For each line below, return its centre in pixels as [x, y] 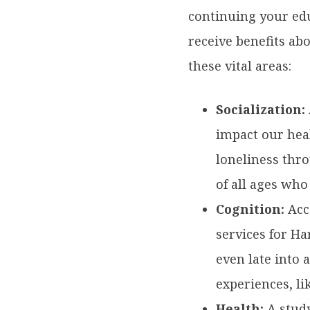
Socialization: [262, 110]
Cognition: [252, 209]
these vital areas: [240, 66]
